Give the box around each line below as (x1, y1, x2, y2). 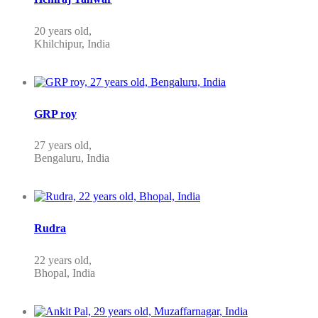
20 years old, (34, 24, 92, 37)
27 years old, (34, 139, 92, 152)
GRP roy (34, 107, 77, 120)
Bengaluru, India (34, 152, 109, 165)
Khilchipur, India (34, 37, 110, 50)
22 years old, (34, 253, 92, 266)
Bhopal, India (34, 266, 95, 279)
